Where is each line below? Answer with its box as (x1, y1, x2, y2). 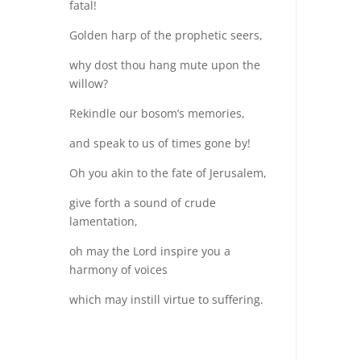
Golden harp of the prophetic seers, (69, 27, 263, 43)
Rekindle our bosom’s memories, (69, 106, 246, 121)
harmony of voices (69, 262, 168, 277)
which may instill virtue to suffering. (69, 292, 264, 307)
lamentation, (69, 214, 139, 229)
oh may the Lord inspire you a (69, 243, 231, 259)
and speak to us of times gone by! (69, 135, 251, 151)
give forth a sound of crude (69, 195, 217, 210)
